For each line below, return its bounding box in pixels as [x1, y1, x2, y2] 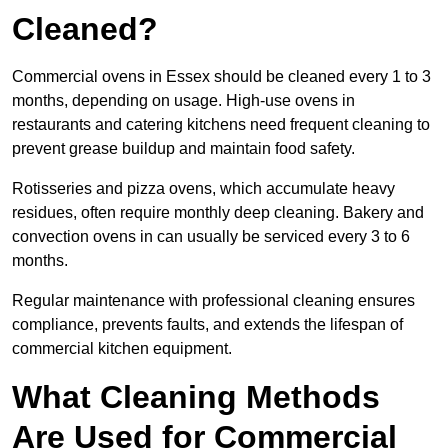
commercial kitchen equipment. [12, 340, 232, 358]
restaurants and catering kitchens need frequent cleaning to [12, 116, 430, 134]
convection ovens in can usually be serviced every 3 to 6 [12, 228, 410, 246]
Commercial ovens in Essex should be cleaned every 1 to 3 [12, 68, 431, 86]
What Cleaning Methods [12, 379, 380, 416]
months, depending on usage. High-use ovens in [12, 92, 355, 110]
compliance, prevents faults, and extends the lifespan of [12, 316, 403, 334]
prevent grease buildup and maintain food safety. [12, 140, 355, 158]
